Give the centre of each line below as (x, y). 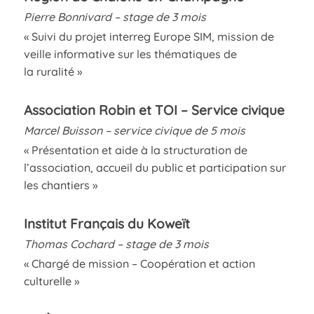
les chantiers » (60, 185)
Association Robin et (87, 110)
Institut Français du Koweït (107, 223)
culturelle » (51, 281)
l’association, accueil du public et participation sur (155, 167)
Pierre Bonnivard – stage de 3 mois (115, 16)
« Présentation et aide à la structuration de (135, 150)
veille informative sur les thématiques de (130, 54)
